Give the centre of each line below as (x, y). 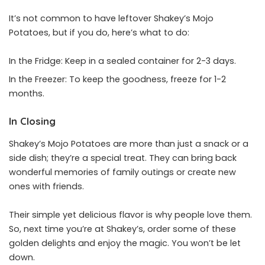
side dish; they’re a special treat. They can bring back (123, 158)
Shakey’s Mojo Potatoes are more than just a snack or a (129, 143)
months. (27, 94)
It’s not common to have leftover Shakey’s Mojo (111, 19)
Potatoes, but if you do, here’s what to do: (99, 33)
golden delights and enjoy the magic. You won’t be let (125, 243)
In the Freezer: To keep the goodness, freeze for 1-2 (117, 80)
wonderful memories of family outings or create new (122, 172)
